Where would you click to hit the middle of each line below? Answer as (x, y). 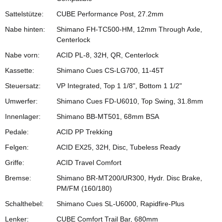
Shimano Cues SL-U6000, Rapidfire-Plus (120, 204)
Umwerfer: (21, 101)
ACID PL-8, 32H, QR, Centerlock (108, 55)
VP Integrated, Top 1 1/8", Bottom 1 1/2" (119, 86)
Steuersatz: (23, 86)
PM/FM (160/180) (84, 189)
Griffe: (15, 163)
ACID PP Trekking (84, 132)
